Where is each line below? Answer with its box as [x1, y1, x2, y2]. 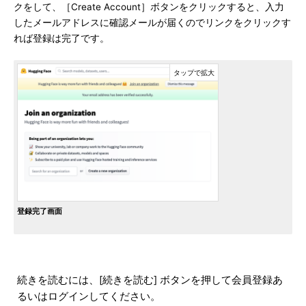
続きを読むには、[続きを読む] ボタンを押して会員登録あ [17, 274, 283, 286]
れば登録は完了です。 [14, 33, 109, 44]
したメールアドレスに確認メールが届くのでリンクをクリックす [14, 17, 291, 28]
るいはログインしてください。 [17, 290, 161, 303]
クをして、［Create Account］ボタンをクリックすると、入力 [14, 1, 284, 12]
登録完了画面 [17, 206, 62, 216]
